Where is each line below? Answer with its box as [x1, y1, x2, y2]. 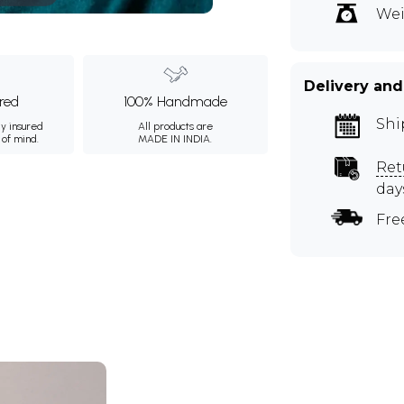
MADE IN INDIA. [138, 133, 213, 145]
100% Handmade [123, 93, 227, 110]
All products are [137, 120, 213, 133]
